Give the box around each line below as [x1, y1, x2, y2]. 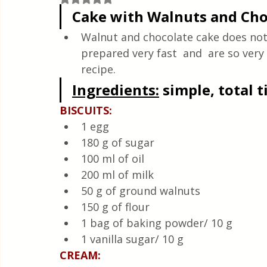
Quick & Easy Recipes [24, 1, 107, 13]
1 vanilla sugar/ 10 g [81, 232, 184, 246]
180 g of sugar [81, 135, 154, 150]
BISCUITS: [60, 103, 112, 117]
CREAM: [60, 248, 101, 262]
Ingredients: [72, 80, 159, 100]
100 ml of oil [81, 151, 144, 166]
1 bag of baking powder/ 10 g [81, 216, 232, 230]
